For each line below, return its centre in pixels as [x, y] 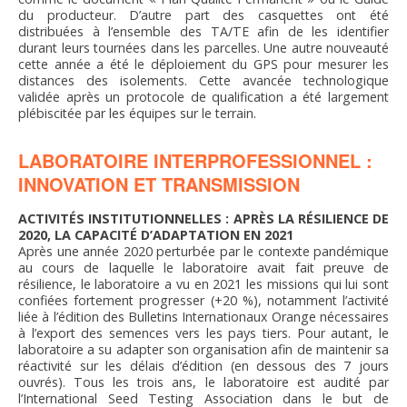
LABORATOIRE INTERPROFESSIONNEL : [195, 161]
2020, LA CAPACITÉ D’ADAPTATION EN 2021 [156, 235]
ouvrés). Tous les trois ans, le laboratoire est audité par [203, 382]
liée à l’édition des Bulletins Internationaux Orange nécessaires [203, 317]
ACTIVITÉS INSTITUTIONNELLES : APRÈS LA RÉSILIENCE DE [203, 219]
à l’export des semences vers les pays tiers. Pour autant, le [203, 333]
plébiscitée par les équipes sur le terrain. [137, 114]
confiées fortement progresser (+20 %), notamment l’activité [203, 301]
